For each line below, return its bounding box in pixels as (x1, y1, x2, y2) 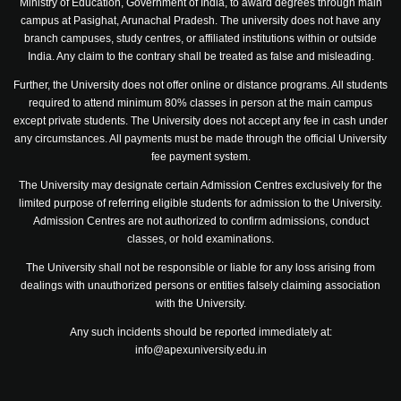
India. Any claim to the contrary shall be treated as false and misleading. (27, 50, 374, 63)
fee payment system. (150, 150, 251, 163)
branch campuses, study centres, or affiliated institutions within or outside (24, 32, 377, 45)
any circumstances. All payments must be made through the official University (14, 132, 387, 145)
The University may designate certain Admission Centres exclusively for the (19, 179, 382, 192)
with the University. (155, 297, 246, 310)
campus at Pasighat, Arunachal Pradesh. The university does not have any (21, 14, 380, 27)
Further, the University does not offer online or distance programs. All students (13, 79, 388, 91)
